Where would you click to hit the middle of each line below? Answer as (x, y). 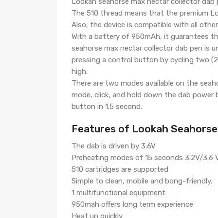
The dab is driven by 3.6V (114, 146)
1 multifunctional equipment (118, 193)
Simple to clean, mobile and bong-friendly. (142, 181)
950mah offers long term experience (132, 204)
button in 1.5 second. (107, 107)
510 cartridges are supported (120, 169)
